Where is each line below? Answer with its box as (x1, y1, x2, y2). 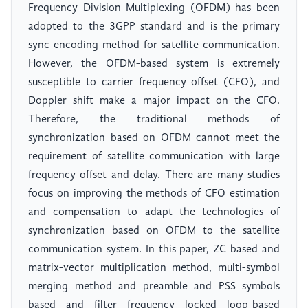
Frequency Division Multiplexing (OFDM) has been (28, 3, 280, 14)
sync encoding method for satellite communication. (28, 40, 280, 52)
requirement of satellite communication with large (28, 151, 280, 163)
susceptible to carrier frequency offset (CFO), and (28, 77, 280, 89)
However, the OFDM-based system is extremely (28, 58, 280, 70)
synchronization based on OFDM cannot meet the (28, 133, 280, 144)
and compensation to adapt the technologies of (28, 207, 280, 219)
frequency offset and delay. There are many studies (28, 170, 280, 181)
